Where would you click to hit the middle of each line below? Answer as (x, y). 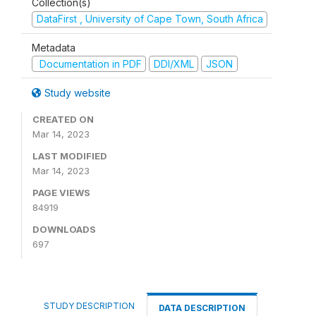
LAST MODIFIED (70, 156)
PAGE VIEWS (61, 193)
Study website (76, 93)
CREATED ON (63, 119)
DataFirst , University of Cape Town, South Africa (150, 19)
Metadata (54, 47)
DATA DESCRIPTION (202, 308)
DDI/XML (174, 63)
